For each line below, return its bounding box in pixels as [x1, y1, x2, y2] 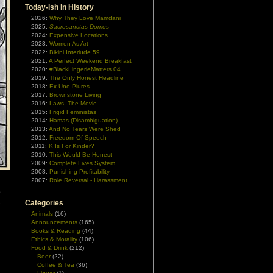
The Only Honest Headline [49, 74, 124, 81]
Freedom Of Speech [49, 134, 107, 141]
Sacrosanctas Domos [49, 23, 109, 30]
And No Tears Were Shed [49, 126, 121, 132]
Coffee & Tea [37, 261, 74, 268]
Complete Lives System [49, 160, 115, 166]
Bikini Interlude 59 [49, 49, 100, 55]
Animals [31, 210, 53, 217]
